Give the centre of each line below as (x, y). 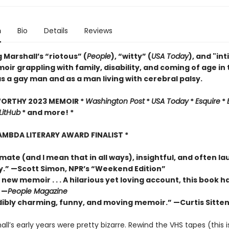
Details (56, 31)
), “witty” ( (131, 56)
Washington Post (115, 101)
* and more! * (47, 112)
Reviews (98, 31)
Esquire (208, 101)
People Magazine (38, 191)
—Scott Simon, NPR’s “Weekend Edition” (88, 169)
